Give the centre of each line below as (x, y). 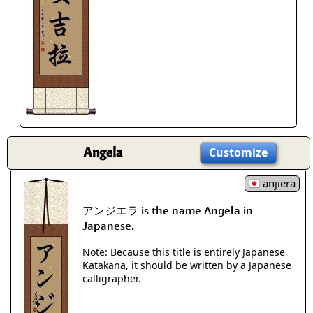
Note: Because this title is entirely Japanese (184, 252)
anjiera (278, 183)
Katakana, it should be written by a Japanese (187, 265)
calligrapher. (112, 278)
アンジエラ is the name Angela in (168, 210)
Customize (238, 152)
